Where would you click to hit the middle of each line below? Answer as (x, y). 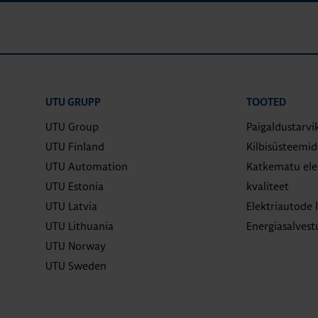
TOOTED (266, 103)
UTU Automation (87, 166)
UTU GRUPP (73, 103)
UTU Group (72, 127)
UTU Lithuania (79, 226)
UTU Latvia (71, 206)
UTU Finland (75, 147)
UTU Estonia (75, 186)
